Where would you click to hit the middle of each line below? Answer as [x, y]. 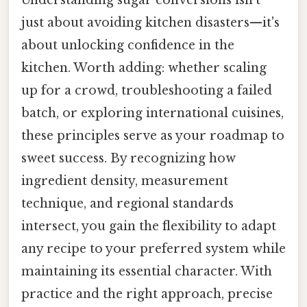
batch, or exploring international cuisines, [152, 113]
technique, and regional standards [127, 204]
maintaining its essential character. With [147, 271]
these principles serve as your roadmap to [153, 136]
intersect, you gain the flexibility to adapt [149, 226]
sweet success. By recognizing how [128, 158]
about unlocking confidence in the [128, 45]
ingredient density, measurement [125, 181]
